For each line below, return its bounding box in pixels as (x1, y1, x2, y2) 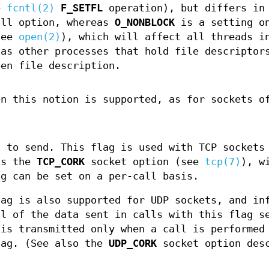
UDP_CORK (108, 238, 157, 250)
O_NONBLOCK (114, 17, 175, 29)
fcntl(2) (6, 2, 55, 14)
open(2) (18, 31, 61, 43)
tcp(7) (204, 156, 241, 168)
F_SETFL (60, 2, 103, 14)
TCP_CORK (36, 156, 85, 168)
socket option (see (84, 156, 205, 168)
